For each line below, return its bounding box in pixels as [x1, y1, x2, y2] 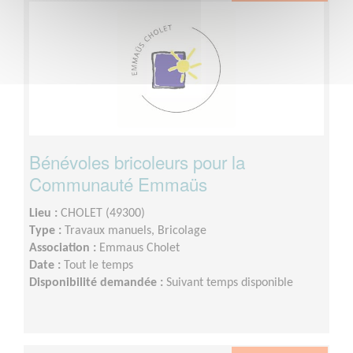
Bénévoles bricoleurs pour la [29, 148, 245, 174]
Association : [29, 241, 99, 255]
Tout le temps [64, 258, 133, 272]
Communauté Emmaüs [29, 170, 207, 196]
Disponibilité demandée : [29, 276, 166, 289]
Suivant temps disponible [166, 276, 293, 289]
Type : [29, 224, 65, 237]
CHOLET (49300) [61, 206, 145, 220]
